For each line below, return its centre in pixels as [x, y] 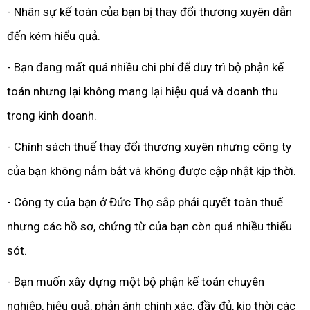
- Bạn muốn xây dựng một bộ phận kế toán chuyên [136, 282]
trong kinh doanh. [52, 116]
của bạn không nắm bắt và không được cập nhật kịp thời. [152, 171]
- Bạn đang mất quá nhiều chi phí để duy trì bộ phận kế [145, 67]
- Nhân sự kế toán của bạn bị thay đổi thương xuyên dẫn [149, 12]
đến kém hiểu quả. [54, 36]
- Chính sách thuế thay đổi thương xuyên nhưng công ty [149, 147]
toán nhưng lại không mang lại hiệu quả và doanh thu [143, 91]
